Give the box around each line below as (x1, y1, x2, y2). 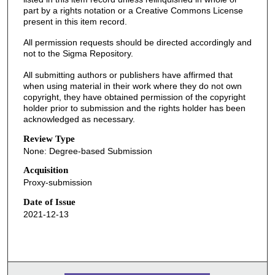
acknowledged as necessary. (23, 114, 135, 124)
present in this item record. (23, 16, 127, 26)
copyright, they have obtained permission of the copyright (23, 91, 246, 102)
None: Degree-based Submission (23, 145, 152, 156)
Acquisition (23, 165, 68, 176)
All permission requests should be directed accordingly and (23, 37, 252, 48)
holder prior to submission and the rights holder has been (23, 103, 246, 113)
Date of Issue (23, 196, 76, 207)
